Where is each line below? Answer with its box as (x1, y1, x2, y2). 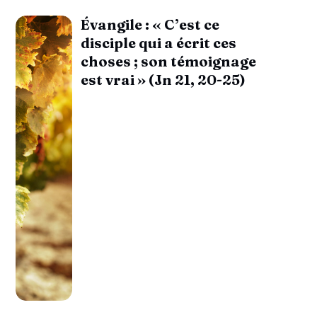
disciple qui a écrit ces (81, 33, 237, 52)
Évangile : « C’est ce (81, 15, 220, 33)
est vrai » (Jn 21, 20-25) (81, 70, 246, 88)
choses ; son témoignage (81, 52, 257, 70)
